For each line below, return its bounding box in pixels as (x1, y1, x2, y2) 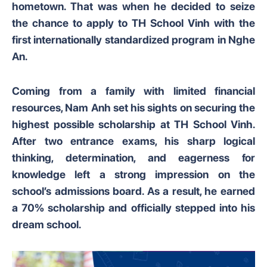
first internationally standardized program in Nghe (12, 33, 255, 46)
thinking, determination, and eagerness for (12, 151, 255, 164)
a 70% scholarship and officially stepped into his (12, 201, 255, 214)
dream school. (12, 218, 81, 231)
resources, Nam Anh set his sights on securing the (12, 101, 255, 114)
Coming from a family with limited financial (12, 85, 255, 97)
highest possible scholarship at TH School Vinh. (12, 118, 255, 131)
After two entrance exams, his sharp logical (12, 135, 255, 147)
